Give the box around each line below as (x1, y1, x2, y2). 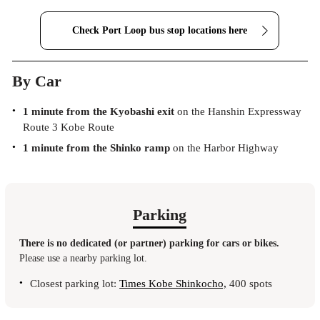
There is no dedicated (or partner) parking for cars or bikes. (19, 237, 280, 249)
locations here (188, 24, 248, 36)
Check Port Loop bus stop (72, 24, 189, 36)
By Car (11, 71, 61, 90)
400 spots (226, 277, 273, 289)
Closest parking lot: (30, 277, 120, 289)
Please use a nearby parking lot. (19, 252, 148, 264)
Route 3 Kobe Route (22, 121, 114, 133)
